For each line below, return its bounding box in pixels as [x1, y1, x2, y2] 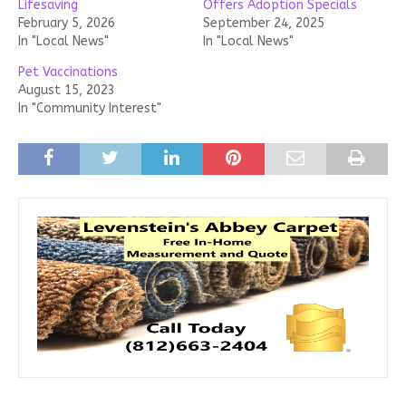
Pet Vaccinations [18, 64, 118, 81]
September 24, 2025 [203, 15, 324, 32]
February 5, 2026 [18, 15, 115, 32]
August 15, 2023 [18, 82, 115, 99]
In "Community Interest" [18, 101, 161, 117]
